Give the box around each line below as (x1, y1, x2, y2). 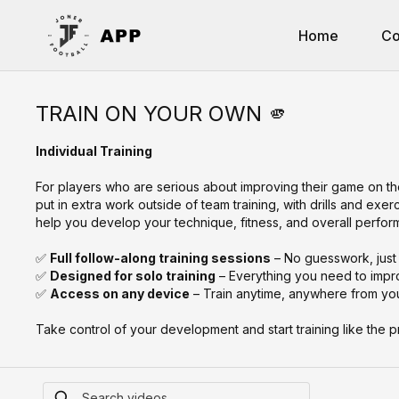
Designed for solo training (50, 268, 216, 283)
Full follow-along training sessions (50, 250, 272, 265)
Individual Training (36, 143, 153, 159)
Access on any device (50, 286, 191, 301)
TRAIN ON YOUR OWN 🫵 (36, 101, 290, 126)
